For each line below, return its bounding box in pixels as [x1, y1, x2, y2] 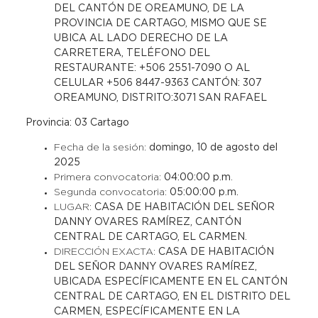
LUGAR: [53, 203, 94, 212]
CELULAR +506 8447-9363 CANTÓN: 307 [53, 79, 262, 87]
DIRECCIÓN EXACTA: [53, 248, 158, 256]
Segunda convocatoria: [53, 188, 170, 197]
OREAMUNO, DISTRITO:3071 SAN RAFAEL [53, 94, 267, 102]
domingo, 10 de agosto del [148, 143, 278, 152]
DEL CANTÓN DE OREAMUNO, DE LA [53, 4, 244, 13]
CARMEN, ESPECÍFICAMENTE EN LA [53, 307, 240, 316]
